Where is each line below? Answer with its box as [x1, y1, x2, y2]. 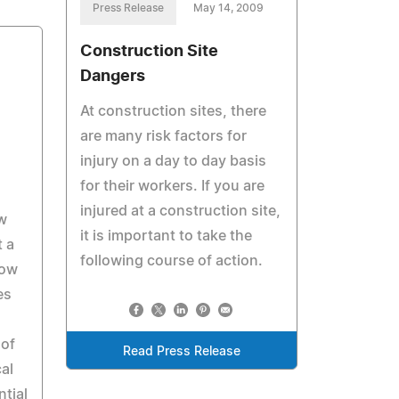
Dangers [80, 69, 146, 85]
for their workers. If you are [80, 179, 265, 193]
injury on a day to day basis [80, 154, 267, 168]
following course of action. [80, 254, 264, 268]
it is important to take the [80, 229, 253, 243]
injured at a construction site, [80, 204, 281, 218]
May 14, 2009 [193, 3, 265, 13]
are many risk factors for [80, 129, 248, 143]
